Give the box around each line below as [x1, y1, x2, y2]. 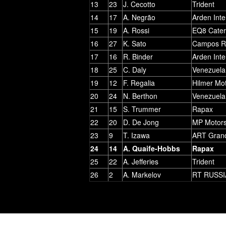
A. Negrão [123, 12, 155, 22]
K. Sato [123, 38, 146, 48]
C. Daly [123, 64, 146, 75]
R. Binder [123, 51, 153, 62]
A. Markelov [123, 169, 161, 180]
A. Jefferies [123, 156, 158, 166]
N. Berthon [123, 90, 157, 101]
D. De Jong [123, 117, 159, 127]
